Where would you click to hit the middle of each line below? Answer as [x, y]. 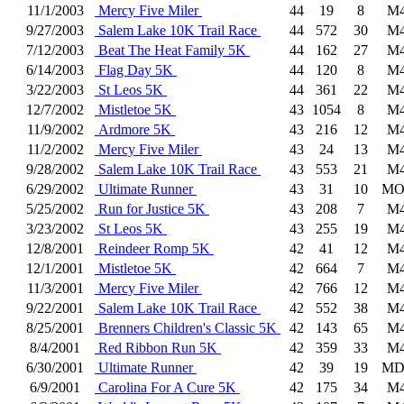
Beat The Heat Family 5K [172, 50]
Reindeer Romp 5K [154, 248]
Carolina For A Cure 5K [167, 387]
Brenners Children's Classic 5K [188, 328]
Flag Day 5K [136, 70]
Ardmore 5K [135, 129]
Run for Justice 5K [152, 209]
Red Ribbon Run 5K [158, 348]
